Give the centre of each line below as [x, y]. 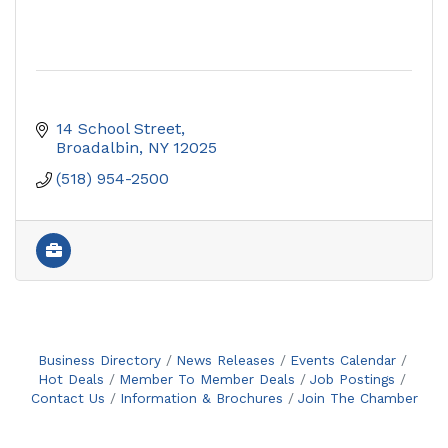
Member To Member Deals [207, 378]
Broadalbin [97, 147]
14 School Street [118, 128]
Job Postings [352, 378]
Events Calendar [342, 359]
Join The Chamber [357, 397]
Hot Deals [71, 378]
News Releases [225, 359]
